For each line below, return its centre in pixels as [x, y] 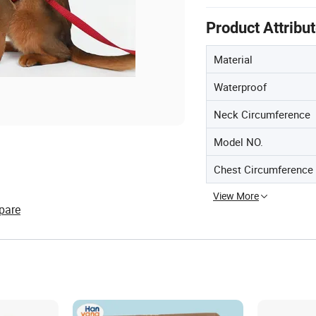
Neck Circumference [262, 114]
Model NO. [238, 142]
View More [236, 196]
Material [233, 59]
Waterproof [240, 87]
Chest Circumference [263, 169]
